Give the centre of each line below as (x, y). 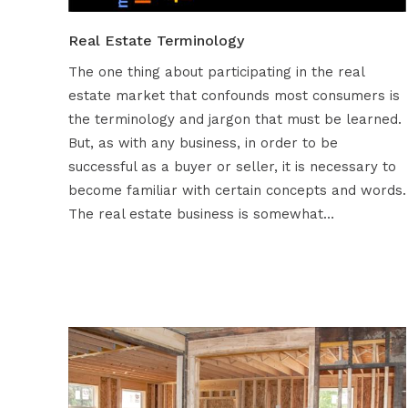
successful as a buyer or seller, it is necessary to (232, 167)
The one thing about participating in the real (216, 72)
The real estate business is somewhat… (201, 214)
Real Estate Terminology (156, 41)
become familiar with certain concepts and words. (237, 191)
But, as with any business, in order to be (203, 143)
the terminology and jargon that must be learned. (235, 120)
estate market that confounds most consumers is (234, 96)
